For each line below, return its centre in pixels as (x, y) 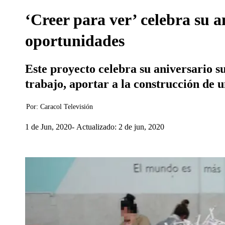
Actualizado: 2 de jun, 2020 (120, 127)
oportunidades (75, 41)
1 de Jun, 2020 (48, 127)
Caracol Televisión (67, 107)
